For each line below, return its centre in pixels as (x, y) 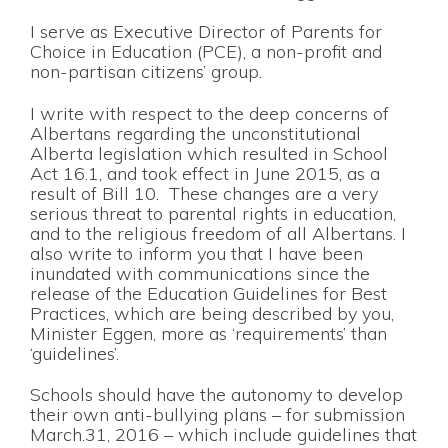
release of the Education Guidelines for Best (208, 293)
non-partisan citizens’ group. (146, 72)
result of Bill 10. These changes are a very (204, 193)
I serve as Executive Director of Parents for (206, 32)
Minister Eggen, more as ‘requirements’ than (208, 333)
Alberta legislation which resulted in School (209, 153)
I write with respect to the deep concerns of (209, 113)
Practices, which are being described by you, (212, 313)
